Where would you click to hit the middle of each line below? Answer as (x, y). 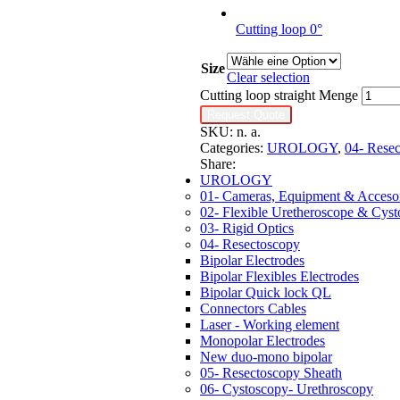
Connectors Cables (253, 309)
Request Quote (246, 115)
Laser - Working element (270, 325)
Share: (218, 164)
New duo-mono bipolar (266, 357)
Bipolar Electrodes (252, 261)
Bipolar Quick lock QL (266, 293)
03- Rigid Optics (247, 229)
